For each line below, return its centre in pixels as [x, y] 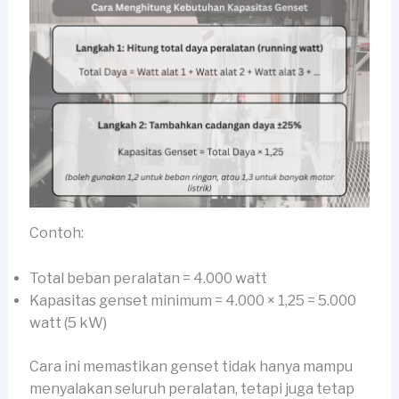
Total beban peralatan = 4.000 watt [148, 278]
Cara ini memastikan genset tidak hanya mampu [191, 366]
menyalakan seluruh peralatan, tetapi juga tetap [191, 388]
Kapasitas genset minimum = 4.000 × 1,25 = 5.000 [192, 300]
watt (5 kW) [68, 322]
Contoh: [56, 232]
